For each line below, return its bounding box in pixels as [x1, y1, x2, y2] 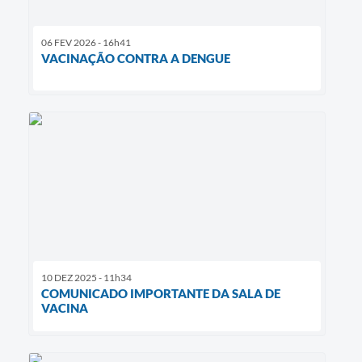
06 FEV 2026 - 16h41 [41, 36, 131, 48]
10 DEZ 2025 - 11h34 [41, 271, 132, 284]
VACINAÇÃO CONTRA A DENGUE [41, 50, 230, 65]
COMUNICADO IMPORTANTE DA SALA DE [41, 285, 280, 301]
